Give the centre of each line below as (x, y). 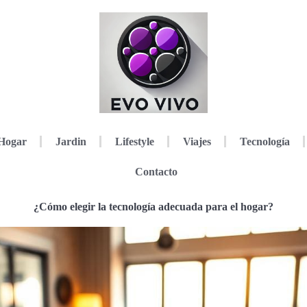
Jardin (71, 141)
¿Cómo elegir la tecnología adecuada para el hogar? (153, 206)
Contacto (156, 171)
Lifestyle (134, 141)
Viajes (197, 141)
